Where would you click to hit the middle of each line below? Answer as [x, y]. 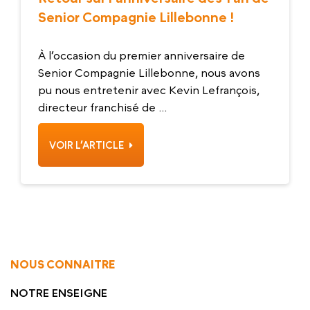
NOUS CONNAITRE [63, 264]
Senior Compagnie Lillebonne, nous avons [149, 72]
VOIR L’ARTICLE [88, 145]
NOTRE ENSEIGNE [59, 292]
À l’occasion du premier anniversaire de [142, 55]
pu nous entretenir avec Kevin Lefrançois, [149, 90]
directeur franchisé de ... [102, 107]
